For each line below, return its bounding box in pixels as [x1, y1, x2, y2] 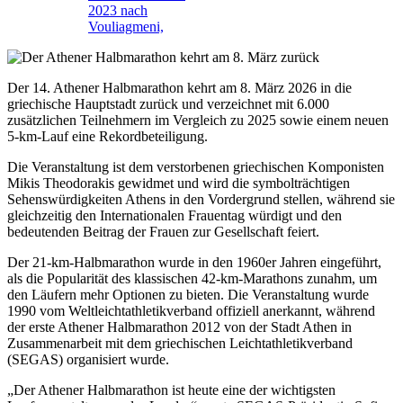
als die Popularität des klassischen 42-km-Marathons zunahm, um [7, 271, 377, 287]
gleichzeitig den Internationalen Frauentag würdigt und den [7, 208, 342, 224]
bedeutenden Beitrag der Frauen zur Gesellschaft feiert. [7, 224, 319, 240]
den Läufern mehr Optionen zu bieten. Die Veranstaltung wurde [7, 287, 369, 303]
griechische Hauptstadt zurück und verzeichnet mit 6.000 [7, 96, 329, 112]
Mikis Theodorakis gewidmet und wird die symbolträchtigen [7, 175, 350, 192]
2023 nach [88, 3, 148, 19]
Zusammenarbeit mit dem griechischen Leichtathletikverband [7, 336, 353, 352]
